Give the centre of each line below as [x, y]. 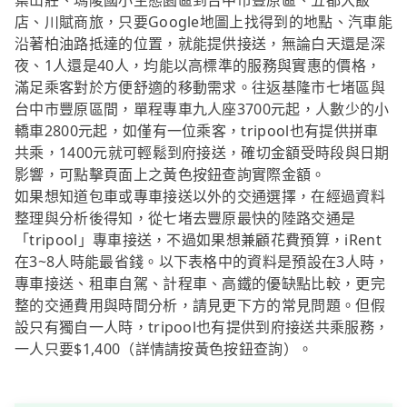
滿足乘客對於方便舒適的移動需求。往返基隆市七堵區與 [200, 88]
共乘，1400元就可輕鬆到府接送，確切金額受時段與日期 [202, 153]
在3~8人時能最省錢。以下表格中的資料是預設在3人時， [202, 262]
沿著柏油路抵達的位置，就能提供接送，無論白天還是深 [200, 44]
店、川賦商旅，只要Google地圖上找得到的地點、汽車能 [203, 22]
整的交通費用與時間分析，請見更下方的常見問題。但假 [200, 306]
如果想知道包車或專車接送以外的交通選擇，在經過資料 [200, 197]
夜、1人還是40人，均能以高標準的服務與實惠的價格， [198, 66]
